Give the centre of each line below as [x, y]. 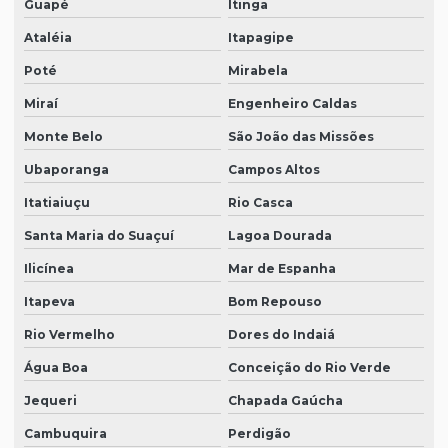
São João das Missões [300, 137]
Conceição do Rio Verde [309, 368]
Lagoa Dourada [279, 236]
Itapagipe [260, 38]
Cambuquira [65, 434]
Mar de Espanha [281, 269]
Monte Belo [63, 137]
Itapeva [49, 302]
